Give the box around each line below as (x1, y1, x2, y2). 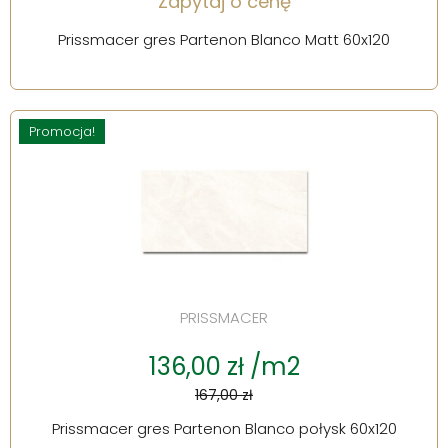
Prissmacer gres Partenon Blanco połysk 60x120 (51, 418, 397, 440)
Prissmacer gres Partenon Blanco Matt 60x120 (58, 29, 390, 51)
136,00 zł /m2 (148, 350, 300, 384)
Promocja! (29, 122, 95, 142)
